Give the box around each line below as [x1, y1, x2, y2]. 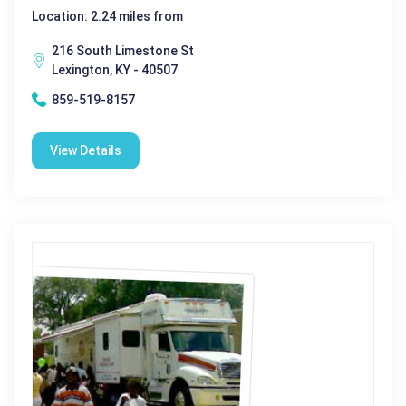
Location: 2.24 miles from [32, 8, 183, 24]
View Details [50, 142, 121, 158]
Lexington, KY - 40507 [52, 62, 178, 77]
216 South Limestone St [52, 43, 194, 58]
